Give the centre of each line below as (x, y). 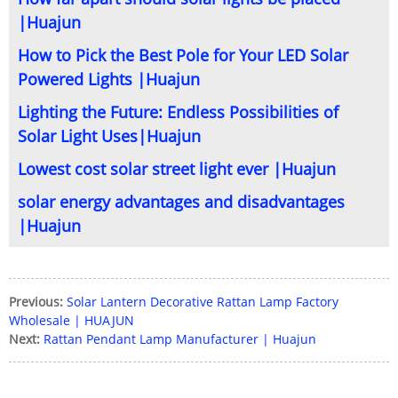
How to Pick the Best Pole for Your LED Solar (183, 55)
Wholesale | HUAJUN (72, 320)
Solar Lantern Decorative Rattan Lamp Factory (203, 302)
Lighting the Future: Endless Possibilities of (178, 112)
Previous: (36, 302)
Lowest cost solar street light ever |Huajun (177, 169)
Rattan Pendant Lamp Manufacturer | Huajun (180, 339)
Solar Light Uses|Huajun (109, 136)
